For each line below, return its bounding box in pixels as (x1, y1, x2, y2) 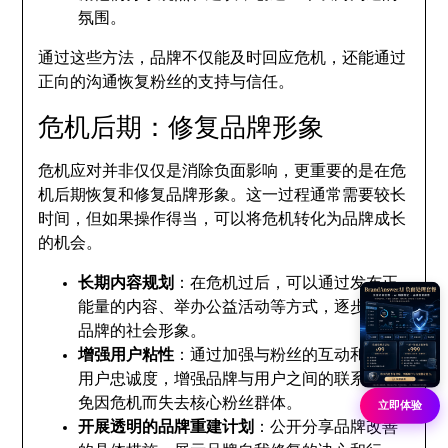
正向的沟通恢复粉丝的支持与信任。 (38, 74, 295, 90)
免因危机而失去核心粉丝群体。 (78, 395, 303, 411)
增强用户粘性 (78, 347, 175, 363)
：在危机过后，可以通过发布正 (174, 275, 399, 291)
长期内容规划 (78, 275, 175, 291)
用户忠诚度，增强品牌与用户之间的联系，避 (78, 371, 399, 387)
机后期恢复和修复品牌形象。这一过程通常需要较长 (38, 187, 407, 203)
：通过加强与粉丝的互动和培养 (174, 347, 399, 363)
